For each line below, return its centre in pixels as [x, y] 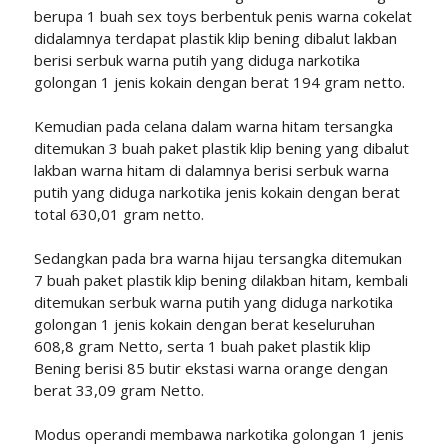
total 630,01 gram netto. [118, 214]
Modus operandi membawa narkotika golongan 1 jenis [218, 434]
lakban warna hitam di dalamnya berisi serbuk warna [211, 170]
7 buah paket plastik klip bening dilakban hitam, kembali [220, 280]
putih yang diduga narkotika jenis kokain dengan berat [216, 192]
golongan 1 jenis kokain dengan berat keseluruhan [204, 324]
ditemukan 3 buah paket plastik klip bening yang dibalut [221, 148]
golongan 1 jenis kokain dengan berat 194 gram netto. [219, 82]
